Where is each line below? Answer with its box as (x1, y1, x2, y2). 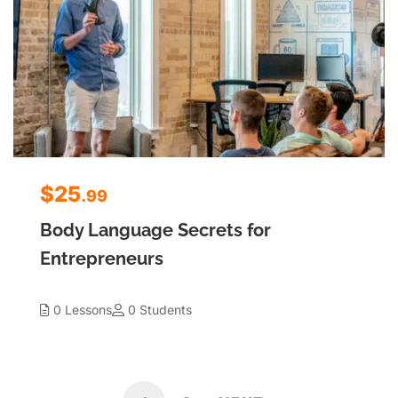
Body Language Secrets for (40, 219, 271, 241)
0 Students (128, 301, 192, 317)
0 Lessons (53, 301, 112, 317)
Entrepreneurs (40, 247, 163, 269)
